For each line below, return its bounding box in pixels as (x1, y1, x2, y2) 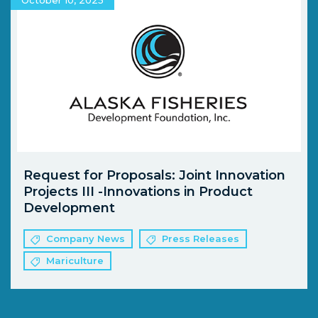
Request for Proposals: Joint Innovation (23, 168, 285, 184)
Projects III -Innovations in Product (23, 184, 253, 200)
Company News (46, 233, 125, 245)
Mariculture (46, 255, 104, 267)
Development (23, 200, 115, 216)
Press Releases (162, 233, 239, 245)
